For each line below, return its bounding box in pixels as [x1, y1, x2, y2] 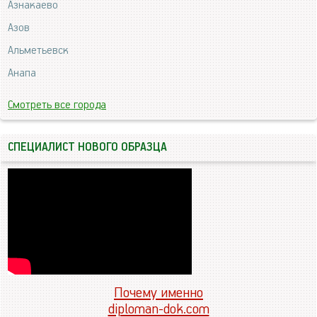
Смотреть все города [8, 98, 106, 112]
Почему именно [114, 285, 203, 301]
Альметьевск [8, 44, 69, 57]
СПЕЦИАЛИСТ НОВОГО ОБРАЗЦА [8, 141, 167, 154]
